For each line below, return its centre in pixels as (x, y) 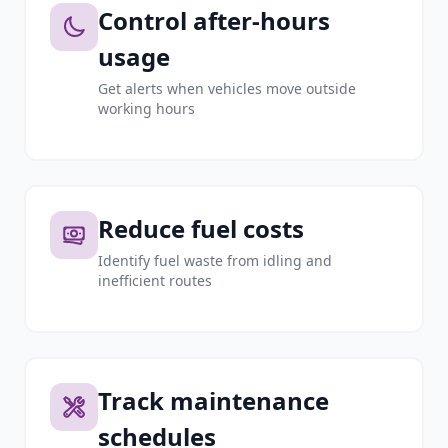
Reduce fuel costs (201, 228)
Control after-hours (214, 20)
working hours (146, 108)
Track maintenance (213, 400)
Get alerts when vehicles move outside (227, 88)
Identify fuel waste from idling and (215, 260)
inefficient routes (155, 280)
